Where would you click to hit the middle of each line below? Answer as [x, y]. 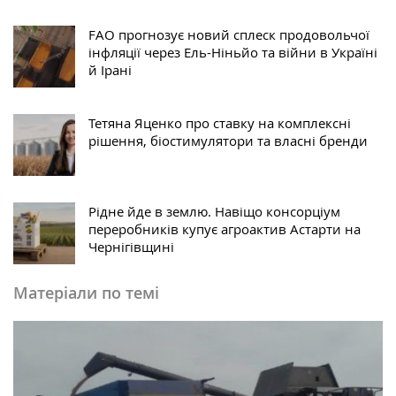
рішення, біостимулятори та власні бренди [228, 141]
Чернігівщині [131, 247]
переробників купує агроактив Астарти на [225, 229]
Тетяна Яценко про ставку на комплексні [220, 123]
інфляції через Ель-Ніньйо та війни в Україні [233, 53]
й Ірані [110, 70]
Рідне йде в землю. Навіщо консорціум [214, 212]
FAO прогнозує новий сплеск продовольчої [229, 35]
